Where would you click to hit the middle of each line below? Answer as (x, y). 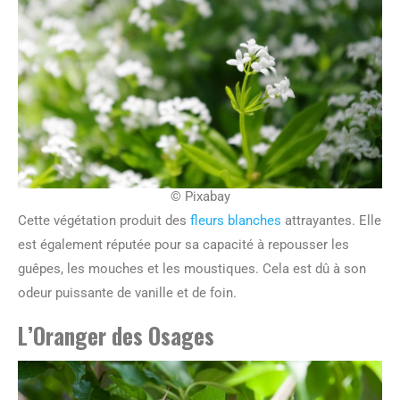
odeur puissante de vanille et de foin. (127, 293)
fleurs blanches (236, 221)
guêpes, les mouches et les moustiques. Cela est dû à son (192, 269)
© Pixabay (200, 197)
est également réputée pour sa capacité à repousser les (183, 245)
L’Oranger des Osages (116, 336)
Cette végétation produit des (104, 221)
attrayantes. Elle (331, 221)
